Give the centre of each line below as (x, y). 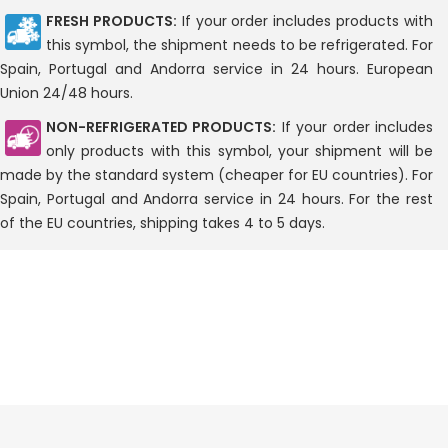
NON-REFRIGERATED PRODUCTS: (161, 127)
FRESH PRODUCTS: (111, 21)
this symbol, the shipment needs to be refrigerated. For (239, 45)
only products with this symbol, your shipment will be (239, 151)
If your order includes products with (305, 21)
